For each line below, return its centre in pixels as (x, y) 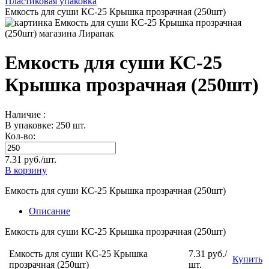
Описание (50, 211)
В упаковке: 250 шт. (45, 125)
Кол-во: (20, 136)
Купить (247, 259)
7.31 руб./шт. (31, 159)
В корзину (26, 170)
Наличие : (25, 114)
